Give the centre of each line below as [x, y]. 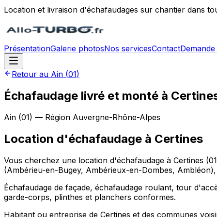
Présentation [27, 48]
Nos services [128, 48]
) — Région [51, 117]
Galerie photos [77, 48]
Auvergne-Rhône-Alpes [116, 117]
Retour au [31, 74]
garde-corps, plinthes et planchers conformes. [90, 197]
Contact [166, 48]
